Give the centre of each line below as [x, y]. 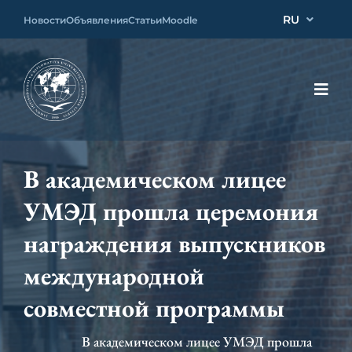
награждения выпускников [174, 244]
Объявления [97, 20]
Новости [45, 20]
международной [114, 276]
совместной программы [154, 308]
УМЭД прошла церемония [171, 211]
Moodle [180, 20]
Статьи [145, 20]
